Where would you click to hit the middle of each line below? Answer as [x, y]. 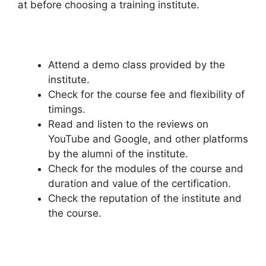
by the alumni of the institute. [118, 153]
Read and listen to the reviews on [128, 124]
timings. [67, 109]
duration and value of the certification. [140, 183]
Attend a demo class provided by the [137, 64]
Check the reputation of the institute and [145, 198]
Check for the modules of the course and [146, 168]
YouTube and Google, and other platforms [148, 139]
